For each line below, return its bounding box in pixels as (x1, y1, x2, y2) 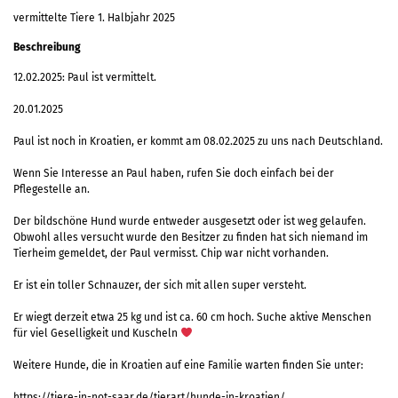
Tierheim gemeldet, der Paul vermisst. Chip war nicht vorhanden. (13, 246, 329, 259)
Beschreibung (13, 40, 81, 53)
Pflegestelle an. (13, 182, 90, 195)
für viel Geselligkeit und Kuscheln (13, 326, 180, 339)
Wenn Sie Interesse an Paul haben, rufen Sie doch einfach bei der (13, 166, 334, 179)
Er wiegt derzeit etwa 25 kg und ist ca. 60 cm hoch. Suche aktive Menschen (13, 310, 371, 323)
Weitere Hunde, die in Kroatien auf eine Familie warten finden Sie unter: (13, 358, 363, 371)
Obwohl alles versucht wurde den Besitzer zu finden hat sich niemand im (13, 230, 368, 243)
